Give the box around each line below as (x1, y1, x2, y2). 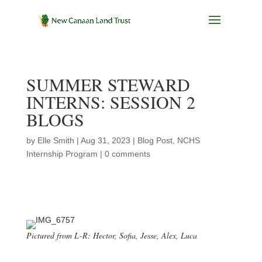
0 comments (104, 149, 150, 158)
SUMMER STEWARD (26, 73, 190, 96)
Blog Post (137, 136, 173, 145)
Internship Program (26, 149, 98, 158)
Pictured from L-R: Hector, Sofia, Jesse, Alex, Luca (26, 230, 197, 241)
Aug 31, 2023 (80, 136, 130, 145)
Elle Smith (37, 136, 74, 145)
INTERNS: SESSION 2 (26, 90, 195, 113)
